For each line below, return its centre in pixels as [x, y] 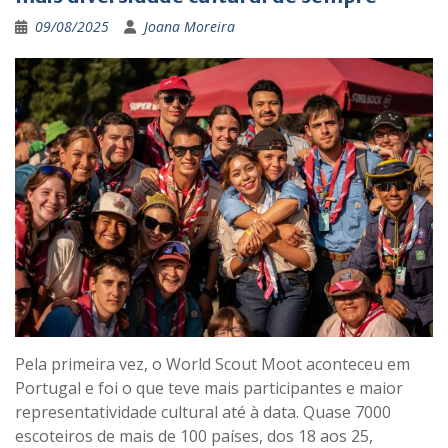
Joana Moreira [189, 27]
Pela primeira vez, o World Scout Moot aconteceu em [212, 364]
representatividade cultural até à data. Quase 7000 [203, 412]
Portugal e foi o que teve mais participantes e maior [209, 388]
